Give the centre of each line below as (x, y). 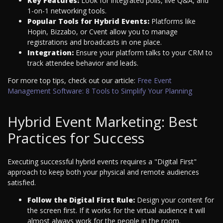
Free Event (155, 81)
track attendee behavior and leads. (83, 63)
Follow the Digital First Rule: (81, 200)
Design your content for (174, 200)
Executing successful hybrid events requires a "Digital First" (102, 162)
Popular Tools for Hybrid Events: (88, 21)
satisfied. (22, 183)
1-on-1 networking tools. (67, 11)
